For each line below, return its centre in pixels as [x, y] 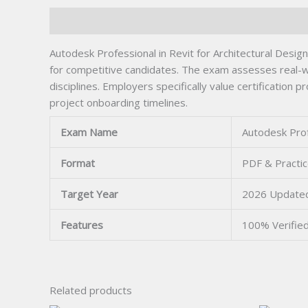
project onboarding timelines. [119, 103]
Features [82, 224]
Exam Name [89, 132]
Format [78, 163]
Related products [91, 290]
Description [77, 21]
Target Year [89, 194]
